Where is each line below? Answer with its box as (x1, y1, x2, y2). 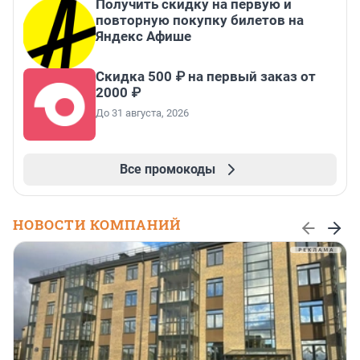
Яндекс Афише (96, 28, 191, 45)
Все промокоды (119, 162, 215, 178)
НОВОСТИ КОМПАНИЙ (13, 215, 181, 235)
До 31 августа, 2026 (96, 107, 189, 120)
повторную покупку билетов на (96, 12, 304, 29)
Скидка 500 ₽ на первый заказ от (96, 68, 316, 85)
